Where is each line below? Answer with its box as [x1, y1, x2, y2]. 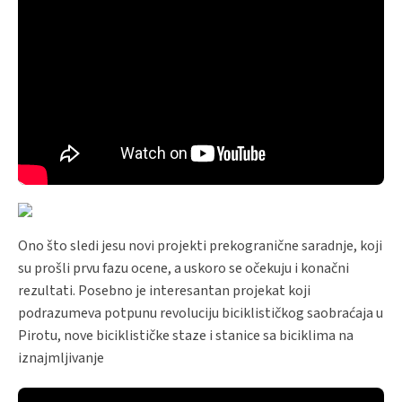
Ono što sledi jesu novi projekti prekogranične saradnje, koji [18, 236, 382, 256]
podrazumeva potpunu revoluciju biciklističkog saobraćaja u [18, 303, 383, 323]
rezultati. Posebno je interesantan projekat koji [18, 281, 310, 301]
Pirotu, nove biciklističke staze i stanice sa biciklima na [18, 326, 354, 345]
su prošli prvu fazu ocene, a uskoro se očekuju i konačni [18, 258, 349, 278]
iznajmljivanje [18, 348, 104, 368]
